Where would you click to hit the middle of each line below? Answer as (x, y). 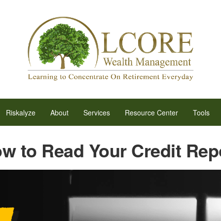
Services (97, 112)
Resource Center (151, 112)
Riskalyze (21, 112)
